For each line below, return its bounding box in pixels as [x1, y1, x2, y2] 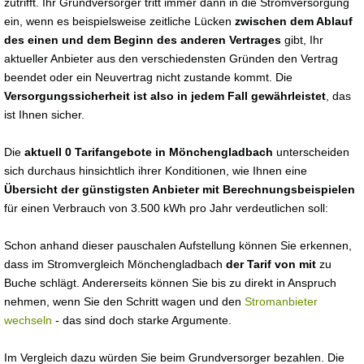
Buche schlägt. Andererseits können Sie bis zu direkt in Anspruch [4, 276, 336, 289]
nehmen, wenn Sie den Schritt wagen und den [4, 295, 245, 308]
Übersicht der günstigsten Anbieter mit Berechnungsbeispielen [4, 183, 355, 196]
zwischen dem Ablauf [235, 15, 353, 28]
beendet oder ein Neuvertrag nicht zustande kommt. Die [4, 71, 292, 84]
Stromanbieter [245, 295, 318, 308]
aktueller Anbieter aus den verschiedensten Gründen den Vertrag [4, 52, 338, 65]
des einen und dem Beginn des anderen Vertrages [4, 33, 281, 46]
